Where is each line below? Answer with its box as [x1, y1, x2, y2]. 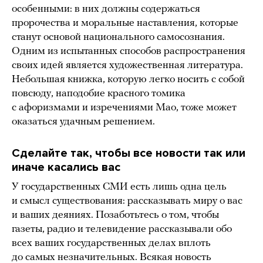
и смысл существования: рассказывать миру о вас [12, 195, 242, 207]
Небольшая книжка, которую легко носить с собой [12, 74, 245, 86]
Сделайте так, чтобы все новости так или [12, 146, 245, 161]
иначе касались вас [12, 160, 120, 175]
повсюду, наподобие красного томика [12, 88, 186, 100]
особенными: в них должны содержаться [12, 4, 200, 15]
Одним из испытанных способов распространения [12, 46, 245, 58]
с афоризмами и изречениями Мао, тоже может [12, 102, 237, 114]
